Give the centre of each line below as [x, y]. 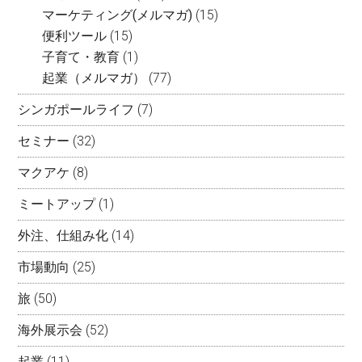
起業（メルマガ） [94, 78]
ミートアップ [57, 204]
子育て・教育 [81, 57]
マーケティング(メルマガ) [118, 15]
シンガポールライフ [76, 109]
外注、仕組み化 [63, 235]
